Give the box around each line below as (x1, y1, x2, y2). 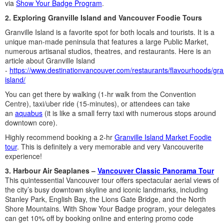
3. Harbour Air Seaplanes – (5, 165, 97, 175)
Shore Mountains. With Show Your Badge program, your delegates (5, 203, 215, 213)
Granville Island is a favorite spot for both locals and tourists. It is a (5, 27, 214, 37)
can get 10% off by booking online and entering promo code (5, 213, 193, 223)
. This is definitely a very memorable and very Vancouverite (17, 141, 203, 151)
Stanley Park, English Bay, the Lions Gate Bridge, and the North (5, 194, 206, 204)
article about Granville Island (5, 55, 95, 65)
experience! (5, 151, 42, 161)
